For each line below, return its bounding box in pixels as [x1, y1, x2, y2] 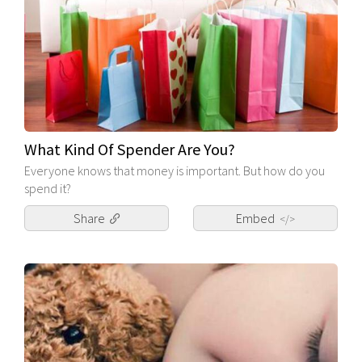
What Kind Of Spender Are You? [24, 138, 235, 159]
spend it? [24, 179, 71, 196]
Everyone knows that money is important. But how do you [24, 162, 325, 179]
